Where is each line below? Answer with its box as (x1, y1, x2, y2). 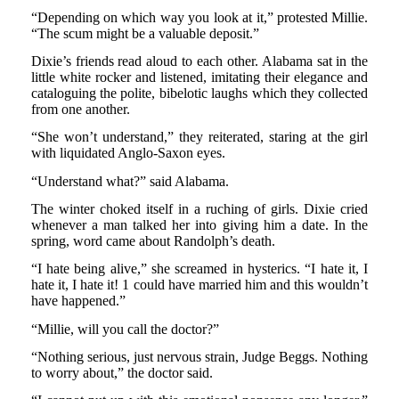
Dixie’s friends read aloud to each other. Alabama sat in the (30, 53, 369, 69)
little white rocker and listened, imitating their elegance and (30, 69, 369, 85)
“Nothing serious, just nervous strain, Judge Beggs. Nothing (30, 348, 369, 364)
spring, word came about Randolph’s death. (30, 232, 275, 248)
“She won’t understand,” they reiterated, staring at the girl (30, 129, 369, 145)
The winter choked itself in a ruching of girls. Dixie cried (30, 200, 369, 216)
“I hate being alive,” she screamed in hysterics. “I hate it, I (30, 261, 369, 277)
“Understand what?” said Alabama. (30, 173, 229, 189)
